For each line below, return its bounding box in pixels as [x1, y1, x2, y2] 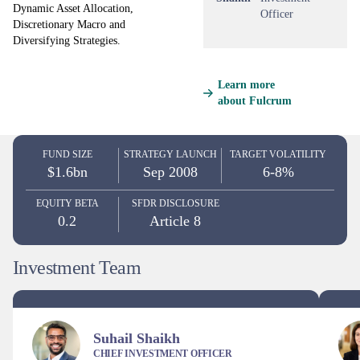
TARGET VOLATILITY [230, 149, 326, 160]
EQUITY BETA [35, 198, 99, 209]
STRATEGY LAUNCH [123, 149, 217, 160]
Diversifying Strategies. [13, 35, 121, 47]
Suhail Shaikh [93, 330, 180, 346]
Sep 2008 [142, 164, 198, 180]
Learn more [217, 79, 275, 91]
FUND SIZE [42, 149, 92, 160]
